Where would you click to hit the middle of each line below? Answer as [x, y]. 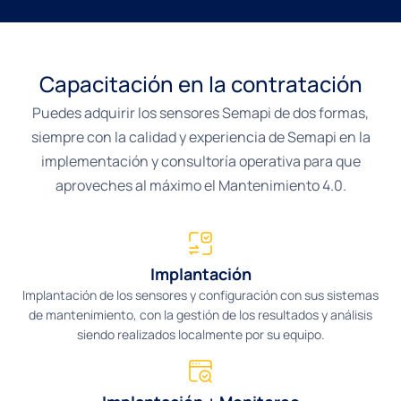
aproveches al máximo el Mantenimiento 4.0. [200, 186]
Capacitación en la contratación [200, 84]
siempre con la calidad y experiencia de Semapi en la [200, 137]
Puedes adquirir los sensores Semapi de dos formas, [200, 113]
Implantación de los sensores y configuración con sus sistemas [200, 294]
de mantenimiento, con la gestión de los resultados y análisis [200, 314]
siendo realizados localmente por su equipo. [200, 334]
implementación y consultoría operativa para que [200, 162]
